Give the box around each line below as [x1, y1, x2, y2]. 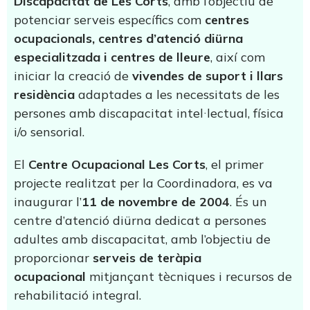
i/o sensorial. [14, 124, 84, 140]
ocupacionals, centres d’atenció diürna [14, 30, 243, 46]
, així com [210, 49, 265, 65]
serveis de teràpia [93, 250, 201, 266]
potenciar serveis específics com [14, 12, 205, 28]
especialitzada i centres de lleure [14, 49, 210, 65]
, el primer [206, 156, 264, 172]
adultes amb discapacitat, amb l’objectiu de [14, 231, 271, 247]
